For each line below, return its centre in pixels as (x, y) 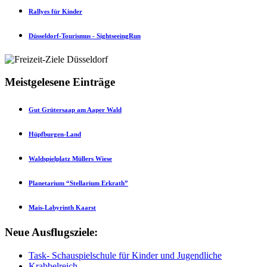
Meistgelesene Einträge (60, 82)
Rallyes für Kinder (55, 11)
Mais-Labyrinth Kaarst (62, 208)
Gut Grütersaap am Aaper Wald (75, 110)
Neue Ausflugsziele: (51, 232)
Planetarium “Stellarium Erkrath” (78, 183)
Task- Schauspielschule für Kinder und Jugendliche (125, 255)
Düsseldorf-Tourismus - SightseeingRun (85, 35)
